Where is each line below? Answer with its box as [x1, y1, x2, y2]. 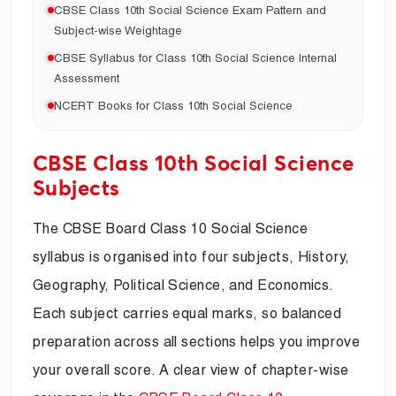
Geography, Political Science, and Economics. [33, 276, 333, 293]
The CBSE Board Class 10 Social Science [33, 219, 308, 237]
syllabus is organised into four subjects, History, [33, 247, 350, 265]
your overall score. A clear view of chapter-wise [33, 361, 349, 378]
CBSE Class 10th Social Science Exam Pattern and [54, 3, 326, 17]
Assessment [54, 71, 119, 85]
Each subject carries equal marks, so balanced [33, 304, 342, 322]
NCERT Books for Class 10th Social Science [54, 98, 293, 112]
